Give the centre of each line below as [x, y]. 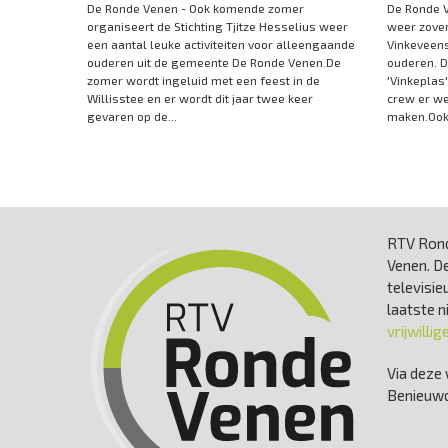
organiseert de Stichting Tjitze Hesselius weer [217, 25]
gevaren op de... [132, 115]
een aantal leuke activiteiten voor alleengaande [221, 43]
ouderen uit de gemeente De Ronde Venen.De [214, 61]
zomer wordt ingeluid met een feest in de [203, 79]
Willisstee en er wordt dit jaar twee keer [200, 97]
